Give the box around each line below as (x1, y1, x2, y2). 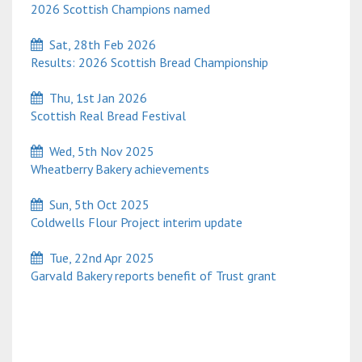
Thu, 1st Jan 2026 (43, 90, 147, 107)
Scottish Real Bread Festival (24, 107, 186, 124)
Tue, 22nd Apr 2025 (43, 250, 154, 267)
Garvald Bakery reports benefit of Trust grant (24, 267, 276, 284)
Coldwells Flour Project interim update (24, 214, 242, 231)
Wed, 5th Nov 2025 (43, 143, 154, 160)
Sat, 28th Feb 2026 (43, 36, 156, 53)
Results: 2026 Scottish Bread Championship (24, 54, 268, 71)
